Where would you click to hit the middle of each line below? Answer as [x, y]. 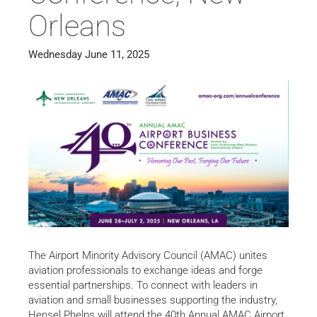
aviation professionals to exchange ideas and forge [145, 270]
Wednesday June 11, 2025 [89, 54]
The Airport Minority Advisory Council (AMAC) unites [148, 255]
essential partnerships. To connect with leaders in [143, 285]
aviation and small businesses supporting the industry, [153, 300]
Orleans [77, 26]
